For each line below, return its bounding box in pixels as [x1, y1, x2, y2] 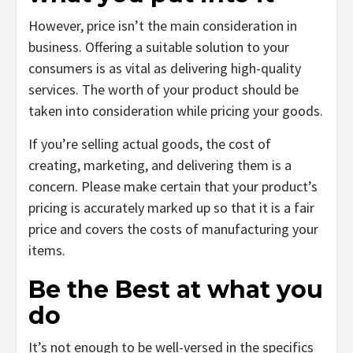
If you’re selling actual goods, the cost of [28, 135, 271, 154]
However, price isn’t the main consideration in [28, 17, 297, 35]
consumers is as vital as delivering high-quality [28, 59, 301, 78]
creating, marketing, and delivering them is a [28, 156, 292, 175]
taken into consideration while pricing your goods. [28, 102, 323, 121]
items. [28, 241, 69, 260]
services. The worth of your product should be [28, 80, 299, 99]
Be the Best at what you [28, 275, 323, 305]
